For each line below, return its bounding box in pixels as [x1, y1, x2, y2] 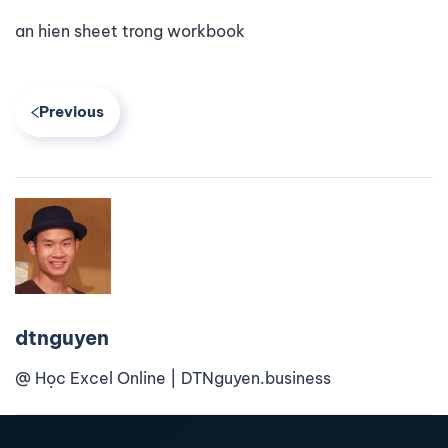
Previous [39, 102, 104, 121]
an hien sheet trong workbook [15, 21, 245, 41]
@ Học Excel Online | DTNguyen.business [15, 368, 331, 388]
